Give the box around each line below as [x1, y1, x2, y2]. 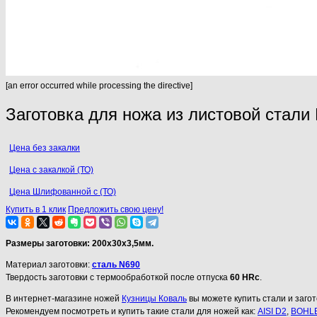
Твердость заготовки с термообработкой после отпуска [6, 272, 230, 282]
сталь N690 [92, 259, 140, 270]
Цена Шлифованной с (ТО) [9, 186, 116, 197]
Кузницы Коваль [122, 293, 187, 304]
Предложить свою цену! [68, 204, 163, 214]
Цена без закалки [9, 142, 80, 153]
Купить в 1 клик [6, 204, 66, 214]
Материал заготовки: [6, 259, 92, 270]
